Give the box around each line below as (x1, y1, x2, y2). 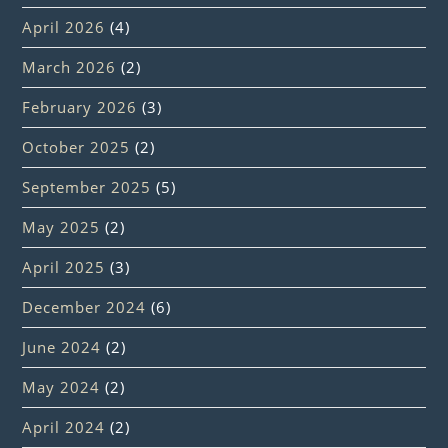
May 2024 (22, 376, 101, 397)
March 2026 (22, 56, 117, 77)
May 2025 (22, 216, 101, 237)
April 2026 (22, 16, 106, 37)
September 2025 (22, 176, 152, 197)
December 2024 (22, 296, 147, 317)
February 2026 (22, 96, 138, 117)
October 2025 (22, 136, 131, 157)
